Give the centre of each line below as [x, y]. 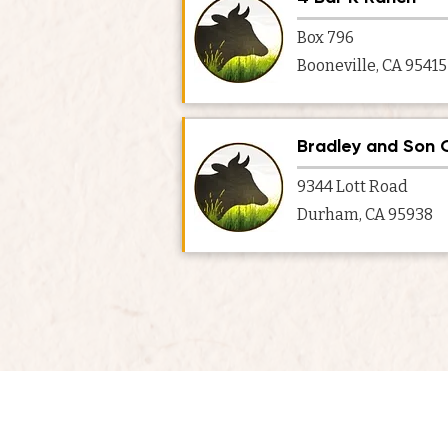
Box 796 [325, 37]
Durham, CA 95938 [365, 214]
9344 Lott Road [352, 186]
